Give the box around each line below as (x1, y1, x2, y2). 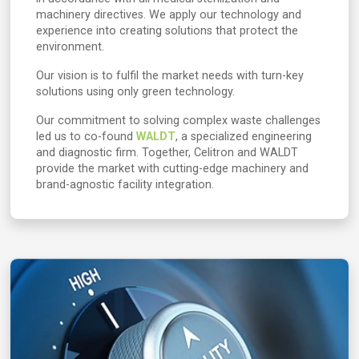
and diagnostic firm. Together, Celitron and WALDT (36, 146, 298, 159)
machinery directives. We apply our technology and (36, 8, 301, 22)
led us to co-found (36, 130, 136, 143)
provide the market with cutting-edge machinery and (36, 162, 309, 175)
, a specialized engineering (175, 130, 312, 143)
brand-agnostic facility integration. (36, 178, 214, 192)
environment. (36, 40, 104, 54)
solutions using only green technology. (36, 85, 235, 99)
